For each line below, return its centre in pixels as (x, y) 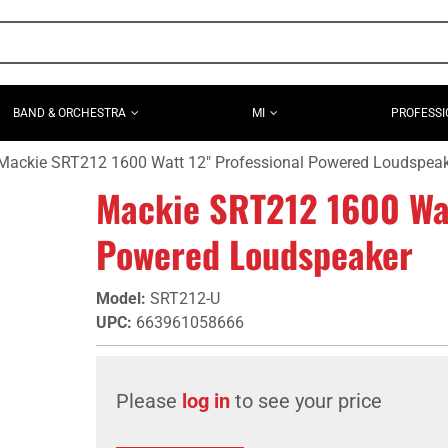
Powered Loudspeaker (254, 253)
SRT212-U (185, 298)
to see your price (306, 401)
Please (149, 401)
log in (206, 401)
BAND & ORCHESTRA (70, 112)
